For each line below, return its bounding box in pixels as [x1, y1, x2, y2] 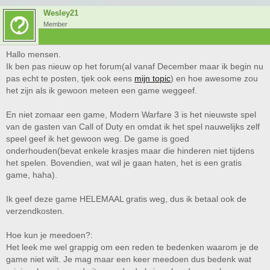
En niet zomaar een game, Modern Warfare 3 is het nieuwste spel [6, 110, 256, 119]
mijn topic [134, 74, 171, 83]
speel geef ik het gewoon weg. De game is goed [6, 134, 189, 143]
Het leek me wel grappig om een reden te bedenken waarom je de [6, 242, 259, 252]
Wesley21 [43, 8, 78, 17]
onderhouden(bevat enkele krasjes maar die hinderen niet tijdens [6, 146, 254, 155]
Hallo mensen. [6, 49, 61, 59]
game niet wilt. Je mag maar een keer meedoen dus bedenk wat [6, 254, 251, 264]
